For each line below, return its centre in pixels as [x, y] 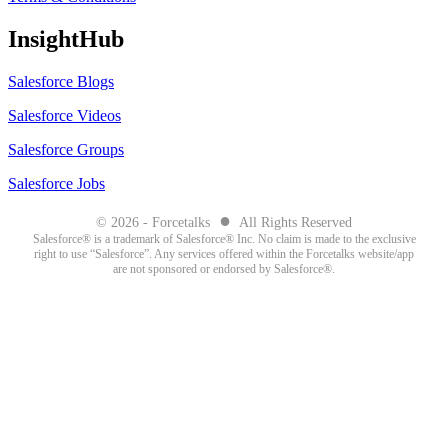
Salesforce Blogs [61, 82]
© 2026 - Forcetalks [155, 223]
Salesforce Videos [64, 116]
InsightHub [66, 39]
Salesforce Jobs [56, 184]
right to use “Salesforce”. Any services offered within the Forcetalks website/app [224, 254]
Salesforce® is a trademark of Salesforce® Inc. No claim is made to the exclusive [224, 239]
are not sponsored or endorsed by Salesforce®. [224, 269]
